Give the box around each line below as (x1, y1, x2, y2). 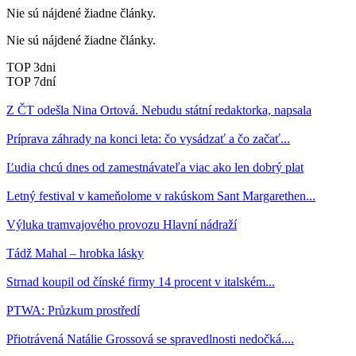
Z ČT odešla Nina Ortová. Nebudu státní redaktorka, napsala (6, 103, 311, 117)
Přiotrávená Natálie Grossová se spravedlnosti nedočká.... (6, 331, 294, 346)
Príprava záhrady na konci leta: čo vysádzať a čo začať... (6, 131, 290, 145)
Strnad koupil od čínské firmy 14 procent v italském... (6, 274, 275, 288)
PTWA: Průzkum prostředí (6, 303, 140, 317)
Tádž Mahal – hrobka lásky (6, 246, 144, 260)
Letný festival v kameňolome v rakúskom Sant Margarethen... (6, 188, 315, 203)
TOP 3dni (6, 60, 56, 74)
